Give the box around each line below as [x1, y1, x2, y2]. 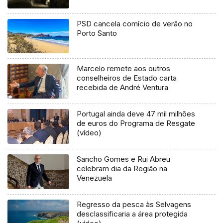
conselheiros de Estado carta [77, 73, 177, 83]
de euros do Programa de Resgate [77, 118, 196, 128]
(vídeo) [77, 128, 102, 138]
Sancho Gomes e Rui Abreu [77, 154, 171, 164]
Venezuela [77, 173, 112, 183]
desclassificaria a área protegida [77, 209, 188, 219]
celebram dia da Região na [77, 164, 168, 174]
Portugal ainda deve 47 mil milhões [77, 109, 196, 119]
